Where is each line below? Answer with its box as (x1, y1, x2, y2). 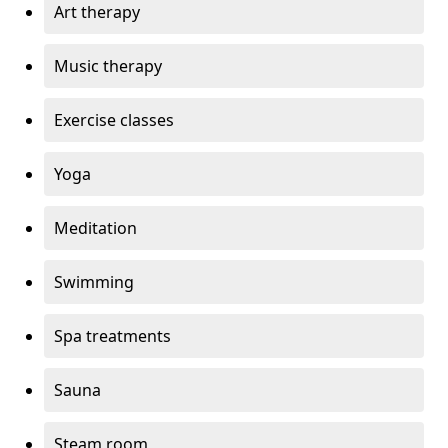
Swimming (54, 271, 134, 294)
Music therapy (54, 55, 162, 78)
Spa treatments (54, 325, 171, 348)
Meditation (54, 217, 137, 240)
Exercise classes (54, 109, 174, 132)
